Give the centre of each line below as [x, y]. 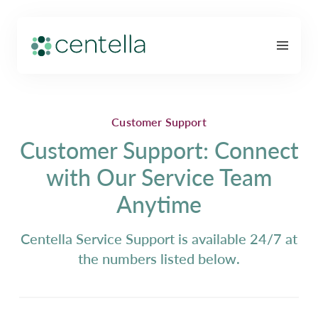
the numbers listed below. [159, 258]
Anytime [159, 204]
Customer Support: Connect [159, 150]
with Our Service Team [159, 177]
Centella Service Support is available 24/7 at [159, 238]
